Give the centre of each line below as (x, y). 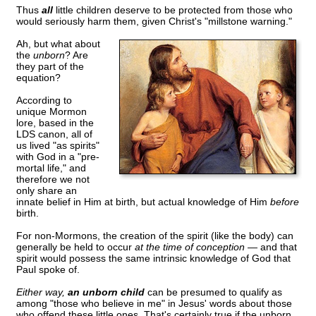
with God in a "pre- (58, 157)
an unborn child (106, 292)
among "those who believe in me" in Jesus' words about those (154, 304)
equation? (38, 78)
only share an (47, 191)
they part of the (50, 67)
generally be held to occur (75, 247)
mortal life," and (51, 168)
